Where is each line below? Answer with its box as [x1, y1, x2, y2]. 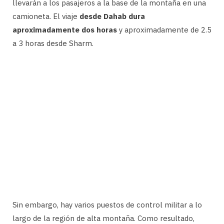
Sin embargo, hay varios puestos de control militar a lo [12, 199, 202, 209]
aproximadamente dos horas [12, 24, 117, 34]
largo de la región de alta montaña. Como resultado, [12, 213, 194, 223]
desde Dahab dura [79, 11, 145, 21]
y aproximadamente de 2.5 [117, 24, 211, 34]
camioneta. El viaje [12, 11, 79, 21]
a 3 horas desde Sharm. [12, 38, 93, 48]
